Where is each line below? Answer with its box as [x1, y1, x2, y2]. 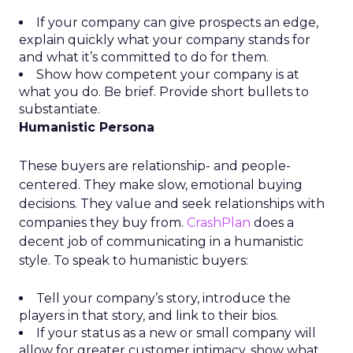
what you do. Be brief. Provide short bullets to [19, 84, 309, 99]
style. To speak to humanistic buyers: [19, 253, 248, 268]
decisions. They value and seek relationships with [19, 196, 325, 211]
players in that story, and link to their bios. [19, 308, 278, 323]
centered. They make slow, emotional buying [19, 177, 303, 192]
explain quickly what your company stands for [19, 32, 310, 47]
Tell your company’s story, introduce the [36, 291, 291, 306]
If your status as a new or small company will [36, 325, 316, 340]
